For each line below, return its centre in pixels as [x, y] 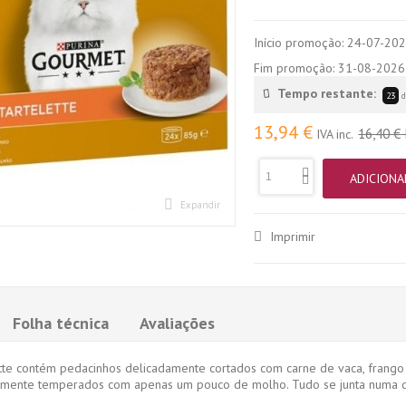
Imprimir [291, 236]
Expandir [201, 205]
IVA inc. [335, 134]
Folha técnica [60, 323]
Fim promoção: [296, 68]
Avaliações [177, 323]
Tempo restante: [326, 93]
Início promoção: [301, 43]
